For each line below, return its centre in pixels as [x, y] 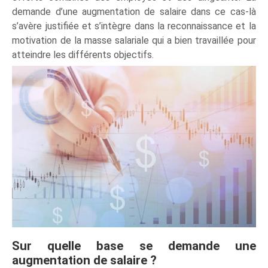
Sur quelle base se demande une [134, 246]
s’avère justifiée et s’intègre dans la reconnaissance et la [134, 26]
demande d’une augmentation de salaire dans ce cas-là [134, 11]
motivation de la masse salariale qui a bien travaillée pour [134, 40]
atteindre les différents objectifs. [83, 54]
